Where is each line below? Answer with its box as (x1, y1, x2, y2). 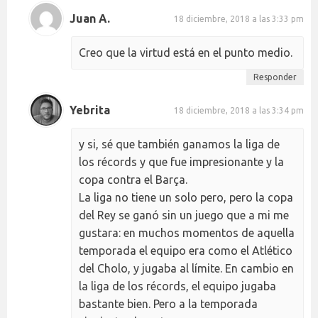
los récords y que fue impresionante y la (79, 155, 284, 169)
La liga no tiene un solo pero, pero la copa (79, 191, 293, 204)
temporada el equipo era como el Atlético (79, 244, 292, 258)
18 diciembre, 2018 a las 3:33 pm (174, 13, 304, 23)
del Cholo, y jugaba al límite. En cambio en (79, 262, 294, 275)
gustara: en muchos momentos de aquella (79, 226, 295, 240)
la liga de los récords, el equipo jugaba (79, 280, 276, 293)
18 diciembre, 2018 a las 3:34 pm (174, 105, 304, 115)
